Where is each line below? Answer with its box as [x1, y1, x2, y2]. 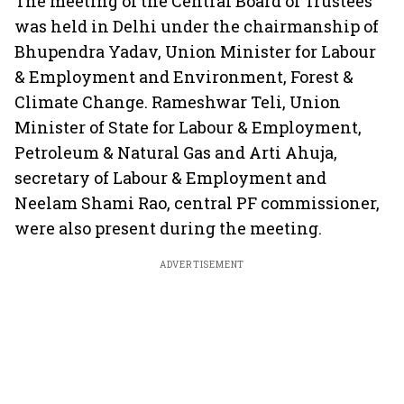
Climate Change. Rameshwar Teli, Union [14, 91, 341, 113]
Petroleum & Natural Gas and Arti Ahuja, [14, 142, 337, 163]
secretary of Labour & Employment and [14, 167, 326, 188]
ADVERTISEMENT [159, 259, 245, 271]
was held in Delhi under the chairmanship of [14, 15, 379, 37]
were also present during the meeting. [14, 217, 322, 239]
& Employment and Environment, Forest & [14, 66, 353, 87]
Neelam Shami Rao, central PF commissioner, [14, 192, 380, 214]
